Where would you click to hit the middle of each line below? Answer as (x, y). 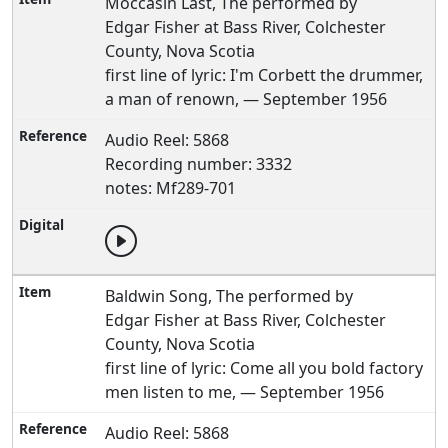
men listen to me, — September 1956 (245, 392)
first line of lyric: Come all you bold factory (264, 368)
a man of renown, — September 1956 (246, 99)
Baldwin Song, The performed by (229, 296)
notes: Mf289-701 (171, 188)
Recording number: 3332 (199, 164)
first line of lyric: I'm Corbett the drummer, (264, 75)
